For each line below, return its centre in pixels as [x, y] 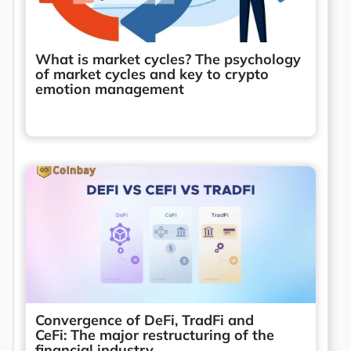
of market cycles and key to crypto [152, 74]
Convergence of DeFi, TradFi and [145, 320]
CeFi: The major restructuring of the [155, 335]
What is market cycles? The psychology [168, 59]
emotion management [110, 89]
